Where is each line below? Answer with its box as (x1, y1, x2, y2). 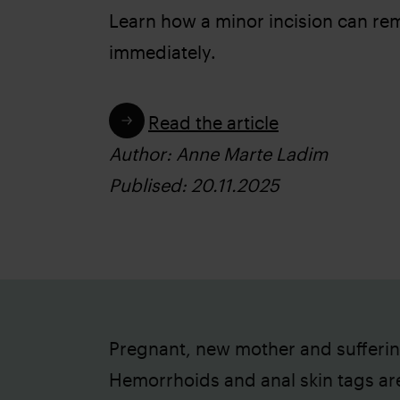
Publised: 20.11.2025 (109, 174, 279, 196)
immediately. (109, 41, 216, 62)
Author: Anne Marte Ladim (109, 143, 328, 164)
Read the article (148, 112, 279, 133)
